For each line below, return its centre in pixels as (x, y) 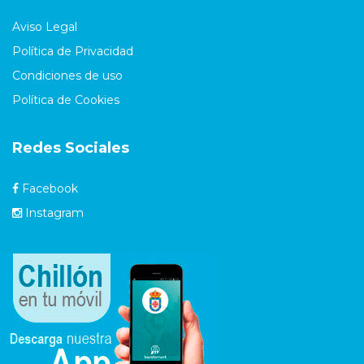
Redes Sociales (71, 147)
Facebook (48, 188)
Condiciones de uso (67, 75)
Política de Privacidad (73, 51)
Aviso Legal (45, 26)
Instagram (53, 212)
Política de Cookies (66, 100)
